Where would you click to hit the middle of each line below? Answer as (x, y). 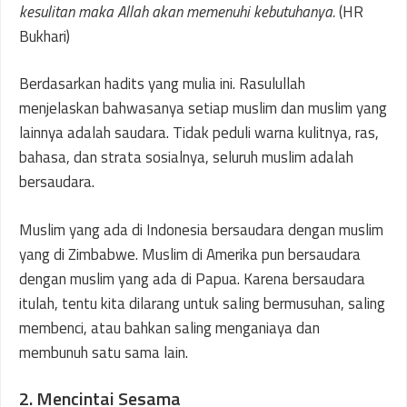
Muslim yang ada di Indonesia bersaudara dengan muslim (201, 229)
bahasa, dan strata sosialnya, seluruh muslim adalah (186, 157)
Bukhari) (45, 36)
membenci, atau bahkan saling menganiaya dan (169, 328)
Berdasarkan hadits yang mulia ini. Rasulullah (162, 84)
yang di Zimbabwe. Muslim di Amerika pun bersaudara (190, 254)
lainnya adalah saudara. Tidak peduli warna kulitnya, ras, (199, 133)
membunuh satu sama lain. (104, 352)
